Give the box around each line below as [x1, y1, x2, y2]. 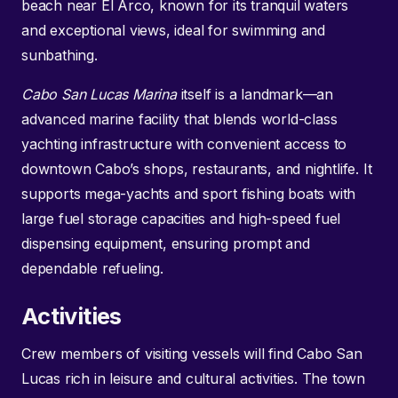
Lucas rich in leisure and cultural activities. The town [21, 369, 365, 387]
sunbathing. [21, 45, 98, 64]
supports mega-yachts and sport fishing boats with [21, 184, 356, 203]
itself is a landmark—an [176, 84, 334, 103]
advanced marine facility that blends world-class [21, 109, 338, 128]
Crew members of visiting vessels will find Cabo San [21, 344, 362, 362]
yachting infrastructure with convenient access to [21, 134, 347, 153]
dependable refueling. [21, 259, 163, 277]
